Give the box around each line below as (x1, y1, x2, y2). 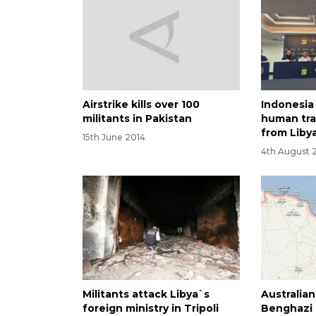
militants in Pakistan (83, 111, 192, 125)
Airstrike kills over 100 (83, 97, 200, 111)
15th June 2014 (83, 131, 145, 142)
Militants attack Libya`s (83, 288, 209, 301)
